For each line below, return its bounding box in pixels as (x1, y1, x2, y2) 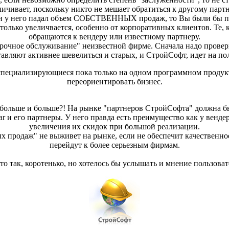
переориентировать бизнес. (66, 77, 163, 86)
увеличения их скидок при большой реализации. (29, 122, 200, 131)
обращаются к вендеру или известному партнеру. (29, 32, 200, 41)
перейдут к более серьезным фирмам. (49, 141, 180, 150)
